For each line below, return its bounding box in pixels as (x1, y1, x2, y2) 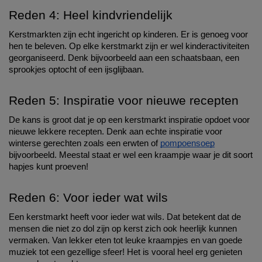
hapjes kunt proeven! (9, 162, 91, 172)
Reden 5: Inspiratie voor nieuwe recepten (9, 94, 239, 108)
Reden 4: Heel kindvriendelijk (9, 8, 173, 23)
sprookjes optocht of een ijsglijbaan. (9, 65, 146, 75)
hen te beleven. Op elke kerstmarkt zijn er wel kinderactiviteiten (9, 42, 249, 51)
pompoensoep (160, 139, 215, 149)
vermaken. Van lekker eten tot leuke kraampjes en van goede (9, 236, 242, 246)
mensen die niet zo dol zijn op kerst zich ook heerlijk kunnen (9, 224, 237, 234)
